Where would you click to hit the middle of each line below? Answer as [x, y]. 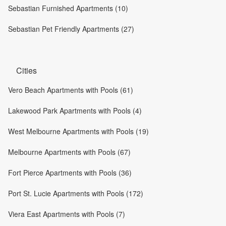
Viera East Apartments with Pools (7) [67, 214]
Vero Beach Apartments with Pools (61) [71, 90]
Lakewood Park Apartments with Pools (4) [75, 110]
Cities [26, 70]
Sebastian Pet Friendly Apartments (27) [71, 29]
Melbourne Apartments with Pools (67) [69, 152]
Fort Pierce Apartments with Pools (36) [70, 173]
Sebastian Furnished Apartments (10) [68, 8]
